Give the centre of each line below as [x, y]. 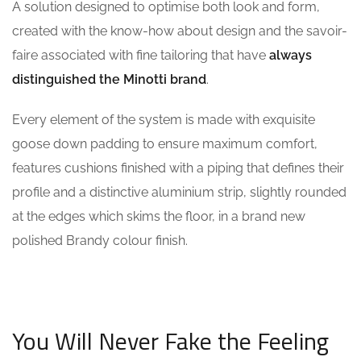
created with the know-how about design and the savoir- [180, 31]
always [290, 55]
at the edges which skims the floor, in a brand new [159, 216]
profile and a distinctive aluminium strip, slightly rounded [179, 192]
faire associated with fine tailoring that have [141, 55]
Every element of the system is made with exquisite [164, 119]
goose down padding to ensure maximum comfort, [165, 143]
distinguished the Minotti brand [109, 79]
